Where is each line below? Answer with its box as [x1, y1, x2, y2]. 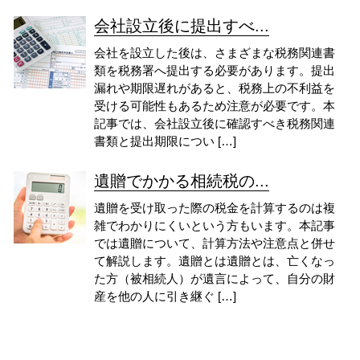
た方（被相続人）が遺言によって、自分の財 [94, 271, 335, 285]
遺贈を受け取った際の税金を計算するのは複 [94, 200, 335, 215]
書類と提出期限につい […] [94, 134, 236, 148]
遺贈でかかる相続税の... [94, 171, 269, 190]
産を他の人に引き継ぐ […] [94, 288, 236, 303]
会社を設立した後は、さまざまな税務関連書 [94, 46, 335, 59]
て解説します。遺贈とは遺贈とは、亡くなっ [94, 253, 335, 268]
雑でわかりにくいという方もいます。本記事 [94, 218, 335, 232]
